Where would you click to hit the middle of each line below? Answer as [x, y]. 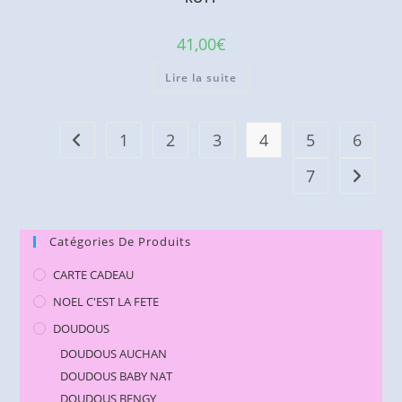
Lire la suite [201, 77]
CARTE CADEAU [94, 275]
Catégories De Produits [121, 242]
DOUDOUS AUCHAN [114, 354]
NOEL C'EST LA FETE [106, 302]
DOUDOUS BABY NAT [117, 376]
